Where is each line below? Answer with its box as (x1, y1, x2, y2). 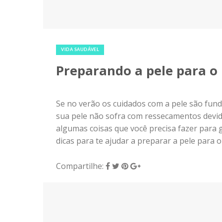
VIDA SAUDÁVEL (61, 47, 100, 52)
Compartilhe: (56, 161, 106, 172)
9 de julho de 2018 (56, 33, 123, 44)
